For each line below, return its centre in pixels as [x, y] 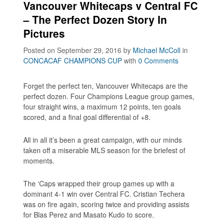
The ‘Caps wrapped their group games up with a [99, 183]
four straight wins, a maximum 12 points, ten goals [102, 106]
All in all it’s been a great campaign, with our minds [103, 139]
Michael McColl [157, 50]
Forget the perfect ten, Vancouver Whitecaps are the [106, 85]
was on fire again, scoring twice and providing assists [107, 204]
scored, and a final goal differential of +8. [87, 117]
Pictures [44, 33]
